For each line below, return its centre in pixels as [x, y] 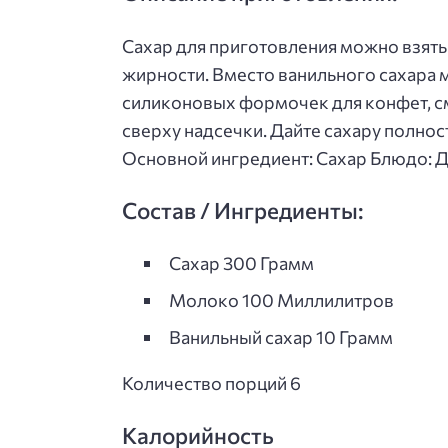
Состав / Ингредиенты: [243, 209]
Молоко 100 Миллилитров [281, 300]
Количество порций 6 [211, 383]
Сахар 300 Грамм [241, 263]
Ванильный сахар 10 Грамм [280, 337]
